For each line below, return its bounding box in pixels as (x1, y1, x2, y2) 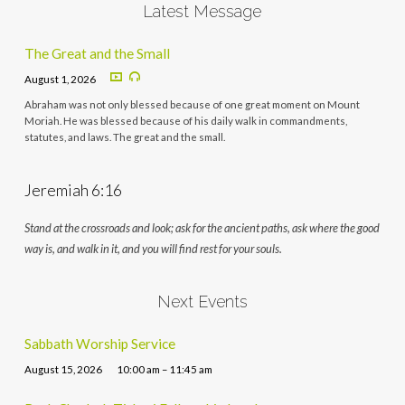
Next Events (156, 291, 248, 311)
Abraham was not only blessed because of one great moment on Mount (24, 98, 360, 110)
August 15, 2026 (24, 363, 102, 375)
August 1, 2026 (24, 72, 96, 85)
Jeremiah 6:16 (24, 179, 122, 200)
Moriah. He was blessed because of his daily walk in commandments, (24, 114, 347, 127)
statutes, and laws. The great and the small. (24, 130, 225, 143)
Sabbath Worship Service (24, 335, 175, 353)
